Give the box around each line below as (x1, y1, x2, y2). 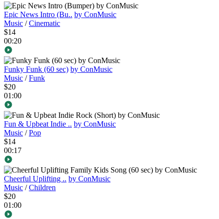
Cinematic (29, 19, 60, 28)
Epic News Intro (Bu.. (4, 10, 72, 19)
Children (29, 183, 56, 192)
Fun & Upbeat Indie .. (4, 120, 72, 129)
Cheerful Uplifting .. (4, 175, 66, 183)
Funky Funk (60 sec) (4, 65, 68, 74)
